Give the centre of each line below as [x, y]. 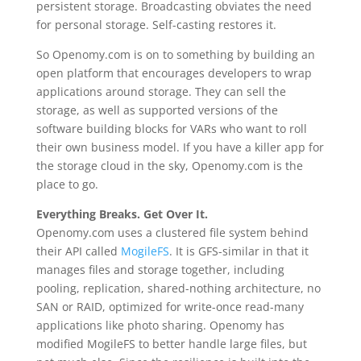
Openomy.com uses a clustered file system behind [172, 232]
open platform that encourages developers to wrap [174, 73]
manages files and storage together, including [160, 270]
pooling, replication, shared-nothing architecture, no [178, 288]
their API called [78, 251]
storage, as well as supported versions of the [157, 110]
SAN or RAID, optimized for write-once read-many [170, 307]
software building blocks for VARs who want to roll [171, 129]
